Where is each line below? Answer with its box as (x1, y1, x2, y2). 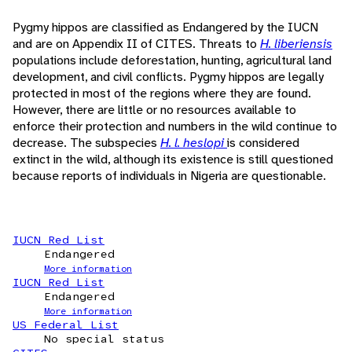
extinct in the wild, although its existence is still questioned (13, 151, 333, 168)
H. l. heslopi (160, 134, 227, 152)
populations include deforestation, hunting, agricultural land (13, 52, 332, 69)
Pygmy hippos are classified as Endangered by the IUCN (13, 19, 318, 36)
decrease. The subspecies (13, 134, 160, 152)
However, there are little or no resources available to (13, 101, 296, 119)
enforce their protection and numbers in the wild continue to (13, 118, 337, 135)
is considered (227, 134, 299, 152)
